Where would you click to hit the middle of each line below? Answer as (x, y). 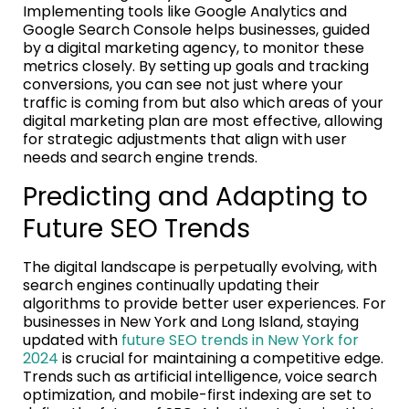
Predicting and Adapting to (195, 196)
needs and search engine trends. (140, 157)
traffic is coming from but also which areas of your (203, 102)
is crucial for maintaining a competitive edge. (221, 358)
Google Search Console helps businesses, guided (196, 29)
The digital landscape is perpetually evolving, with (200, 267)
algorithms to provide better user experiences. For (204, 303)
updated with (72, 340)
